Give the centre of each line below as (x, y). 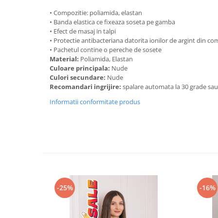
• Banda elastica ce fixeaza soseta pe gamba (112, 22)
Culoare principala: (81, 68)
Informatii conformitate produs (95, 102)
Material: (65, 59)
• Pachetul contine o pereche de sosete (106, 50)
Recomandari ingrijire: (86, 87)
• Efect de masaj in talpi (83, 31)
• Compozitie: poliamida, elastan (96, 13)
